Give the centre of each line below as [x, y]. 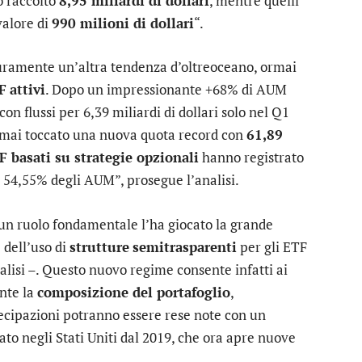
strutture [99, 246]
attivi [27, 90]
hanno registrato [251, 158]
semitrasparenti [185, 246]
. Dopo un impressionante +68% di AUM [166, 90]
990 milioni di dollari [123, 23]
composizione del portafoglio [134, 292]
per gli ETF [272, 246]
